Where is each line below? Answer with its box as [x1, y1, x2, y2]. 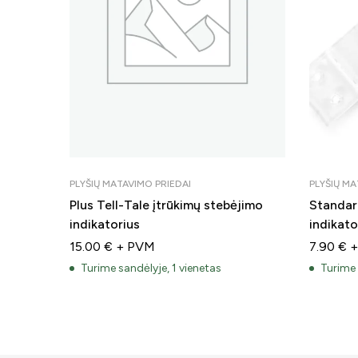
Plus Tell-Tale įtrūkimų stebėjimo [70, 197, 263, 213]
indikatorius [70, 216, 140, 232]
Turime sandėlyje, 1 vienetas [81, 261, 221, 275]
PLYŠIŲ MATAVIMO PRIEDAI [70, 177, 191, 189]
